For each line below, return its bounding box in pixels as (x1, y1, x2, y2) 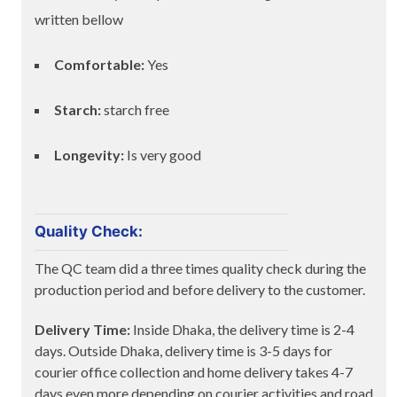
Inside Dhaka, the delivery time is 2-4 (130, 320, 354, 338)
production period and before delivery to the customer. (35, 281, 365, 299)
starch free (101, 100, 169, 118)
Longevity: (54, 145, 124, 163)
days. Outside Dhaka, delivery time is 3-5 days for (35, 341, 332, 359)
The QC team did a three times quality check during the (35, 260, 366, 277)
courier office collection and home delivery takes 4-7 (35, 362, 353, 380)
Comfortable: (54, 55, 144, 73)
